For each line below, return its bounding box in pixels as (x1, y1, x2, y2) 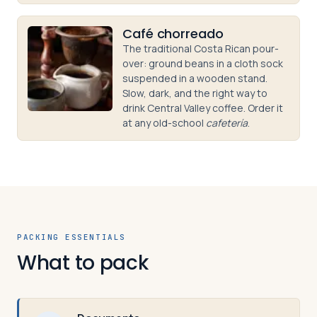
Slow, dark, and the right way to (122, 86, 267, 100)
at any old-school (122, 116, 206, 129)
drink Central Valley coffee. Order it (122, 101, 283, 115)
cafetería (206, 116, 248, 129)
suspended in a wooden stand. (122, 71, 267, 85)
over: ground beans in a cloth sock (122, 57, 283, 70)
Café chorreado (122, 25, 224, 42)
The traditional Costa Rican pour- (122, 42, 279, 55)
